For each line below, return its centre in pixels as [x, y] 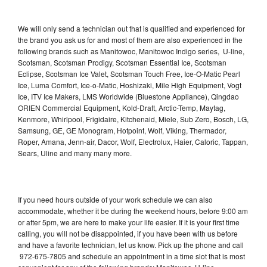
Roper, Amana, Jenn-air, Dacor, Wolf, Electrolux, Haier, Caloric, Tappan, [133, 141]
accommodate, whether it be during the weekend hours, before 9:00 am [133, 210]
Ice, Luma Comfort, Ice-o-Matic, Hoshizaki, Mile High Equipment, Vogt [130, 85]
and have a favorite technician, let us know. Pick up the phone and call [131, 244]
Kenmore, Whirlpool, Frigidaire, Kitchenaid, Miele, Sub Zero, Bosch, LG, [133, 119]
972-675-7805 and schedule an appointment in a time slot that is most [131, 256]
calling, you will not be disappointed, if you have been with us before [128, 233]
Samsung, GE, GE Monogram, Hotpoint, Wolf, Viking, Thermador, [122, 130]
